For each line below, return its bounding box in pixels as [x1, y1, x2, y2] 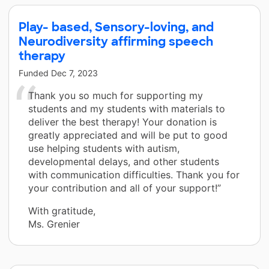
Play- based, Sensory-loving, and [19, 19, 214, 35]
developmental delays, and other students [28, 155, 219, 168]
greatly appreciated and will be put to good [28, 128, 228, 141]
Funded [19, 67, 51, 78]
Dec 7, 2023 [51, 67, 98, 78]
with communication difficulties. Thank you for [28, 168, 240, 181]
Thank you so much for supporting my [28, 89, 203, 101]
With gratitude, [28, 204, 95, 217]
